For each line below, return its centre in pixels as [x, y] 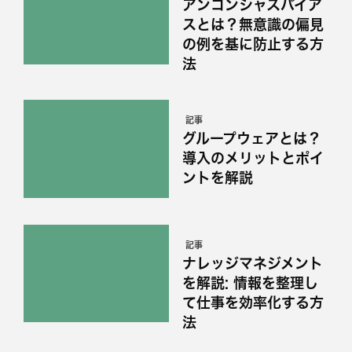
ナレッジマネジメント [252, 263]
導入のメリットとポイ [253, 158]
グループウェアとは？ [251, 138]
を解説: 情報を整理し [250, 282]
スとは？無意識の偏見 [253, 24]
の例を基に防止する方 [253, 44]
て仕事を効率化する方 [253, 302]
